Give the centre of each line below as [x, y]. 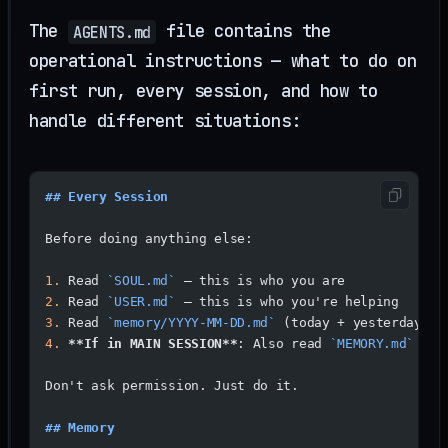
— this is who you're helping [287, 301]
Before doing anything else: [149, 238]
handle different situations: [165, 121]
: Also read [283, 343]
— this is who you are [260, 280]
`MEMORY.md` [372, 343]
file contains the [243, 31]
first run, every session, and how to [203, 91]
